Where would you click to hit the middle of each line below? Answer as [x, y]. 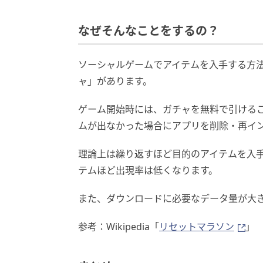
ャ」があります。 [115, 81]
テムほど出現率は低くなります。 [148, 170]
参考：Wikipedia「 [119, 227]
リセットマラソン [197, 227]
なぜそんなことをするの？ [149, 31]
